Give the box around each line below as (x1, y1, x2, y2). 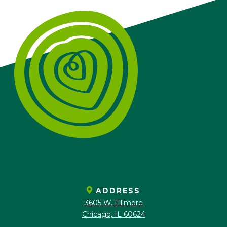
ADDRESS (96, 186, 140, 196)
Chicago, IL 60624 (82, 209, 145, 219)
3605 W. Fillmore (84, 198, 143, 207)
